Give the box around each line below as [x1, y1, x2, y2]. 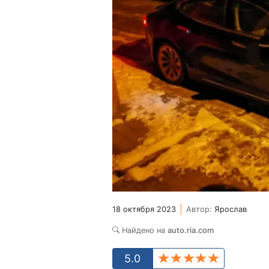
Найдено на [122, 225, 168, 235]
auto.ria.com [168, 225, 214, 235]
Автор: [186, 204, 212, 214]
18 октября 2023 [112, 204, 176, 214]
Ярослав [212, 204, 247, 214]
